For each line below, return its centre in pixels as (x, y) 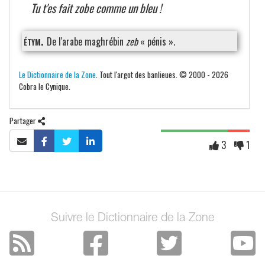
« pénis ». (156, 41)
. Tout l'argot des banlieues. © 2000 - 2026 (162, 74)
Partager (24, 120)
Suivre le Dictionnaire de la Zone (132, 219)
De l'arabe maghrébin (86, 41)
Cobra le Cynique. (45, 86)
